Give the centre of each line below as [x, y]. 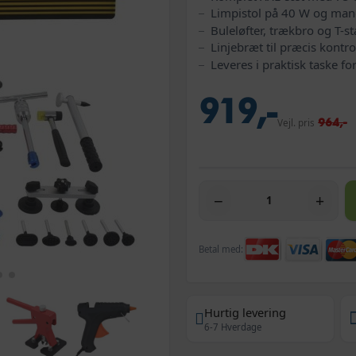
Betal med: [221, 249]
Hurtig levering [245, 312]
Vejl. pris [296, 122]
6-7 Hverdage [233, 327]
